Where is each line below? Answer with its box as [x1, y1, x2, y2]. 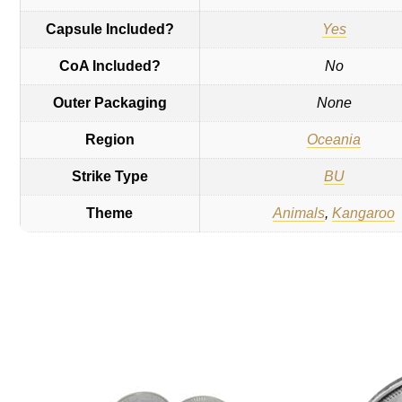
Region [84, 132, 135, 147]
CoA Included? [58, 58, 161, 74]
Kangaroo [332, 205, 396, 221]
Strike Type [71, 169, 148, 184]
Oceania [307, 132, 362, 147]
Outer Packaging [52, 95, 167, 110]
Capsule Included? [45, 22, 174, 37]
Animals [273, 205, 326, 221]
